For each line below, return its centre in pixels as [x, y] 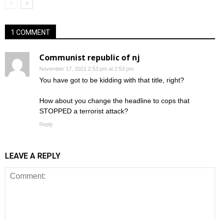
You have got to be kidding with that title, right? [112, 80]
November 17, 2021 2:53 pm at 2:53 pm [86, 69]
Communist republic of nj [90, 58]
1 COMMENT [30, 33]
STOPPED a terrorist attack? [84, 111]
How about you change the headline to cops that [114, 101]
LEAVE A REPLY [33, 156]
